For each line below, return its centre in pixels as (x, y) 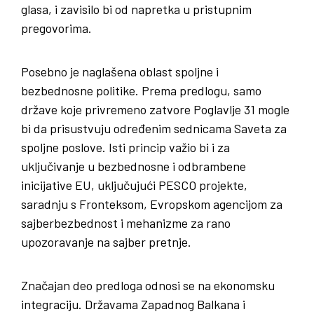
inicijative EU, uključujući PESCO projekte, (134, 185)
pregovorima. (56, 28)
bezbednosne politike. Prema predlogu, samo (141, 90)
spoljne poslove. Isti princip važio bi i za (125, 147)
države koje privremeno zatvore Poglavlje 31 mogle (155, 109)
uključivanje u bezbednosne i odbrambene (134, 166)
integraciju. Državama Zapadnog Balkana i (133, 304)
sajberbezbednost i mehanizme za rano (126, 223)
